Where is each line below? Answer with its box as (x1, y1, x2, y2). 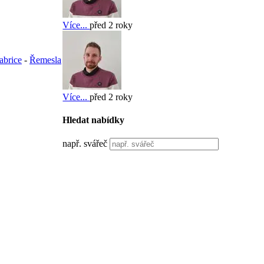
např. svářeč (62, 138, 108, 149)
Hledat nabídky (62, 114, 125, 125)
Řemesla (29, 55, 61, 65)
